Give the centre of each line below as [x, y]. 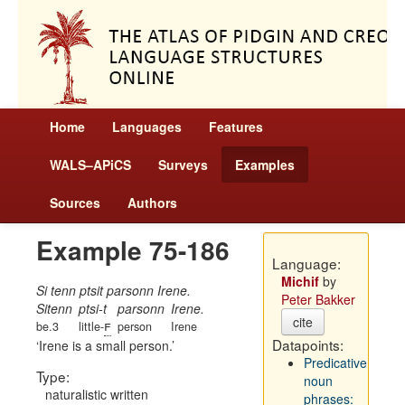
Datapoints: [307, 344]
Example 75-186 [133, 250]
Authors [152, 202]
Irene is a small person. [105, 345]
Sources [75, 202]
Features [236, 127]
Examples [265, 165]
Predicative [335, 363]
